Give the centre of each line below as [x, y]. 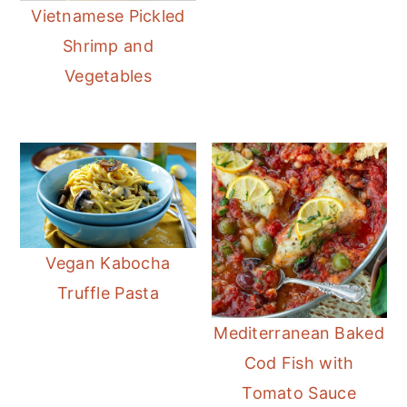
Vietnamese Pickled [108, 16]
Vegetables [108, 76]
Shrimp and [108, 46]
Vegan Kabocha [108, 263]
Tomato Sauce [299, 393]
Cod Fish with [299, 363]
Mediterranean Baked [299, 333]
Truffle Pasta [108, 293]
